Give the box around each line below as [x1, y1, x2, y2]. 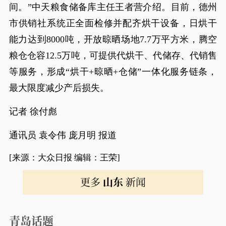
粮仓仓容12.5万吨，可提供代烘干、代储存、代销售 [9, 50, 217, 61]
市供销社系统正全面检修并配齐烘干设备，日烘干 [9, 18, 217, 28]
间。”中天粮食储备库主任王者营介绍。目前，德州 [9, 2, 217, 12]
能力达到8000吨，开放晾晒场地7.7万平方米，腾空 [9, 34, 217, 44]
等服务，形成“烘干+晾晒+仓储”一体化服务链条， [9, 67, 217, 77]
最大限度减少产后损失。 [9, 83, 109, 93]
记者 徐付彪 [9, 106, 57, 117]
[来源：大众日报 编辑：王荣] [9, 153, 120, 162]
